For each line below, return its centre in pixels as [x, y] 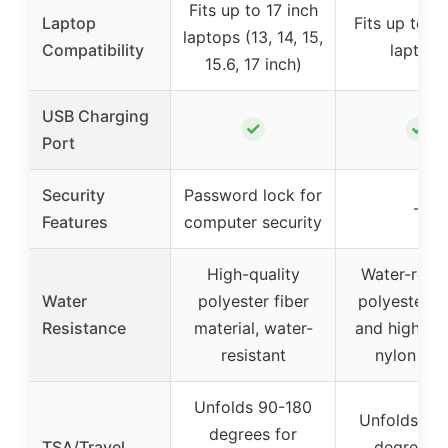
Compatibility [93, 50]
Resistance [84, 328]
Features [75, 222]
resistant [253, 355]
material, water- [253, 328]
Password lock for [253, 195]
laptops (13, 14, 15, [253, 37]
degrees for [253, 434]
